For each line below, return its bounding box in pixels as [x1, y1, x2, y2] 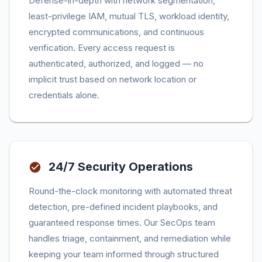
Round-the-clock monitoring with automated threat [29, 185, 232, 196]
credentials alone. [29, 89, 99, 101]
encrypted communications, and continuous [29, 26, 204, 37]
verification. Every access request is [29, 42, 175, 53]
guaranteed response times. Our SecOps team [29, 217, 215, 228]
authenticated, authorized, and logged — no [29, 58, 204, 69]
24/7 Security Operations [49, 160, 193, 174]
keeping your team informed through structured [29, 249, 219, 260]
